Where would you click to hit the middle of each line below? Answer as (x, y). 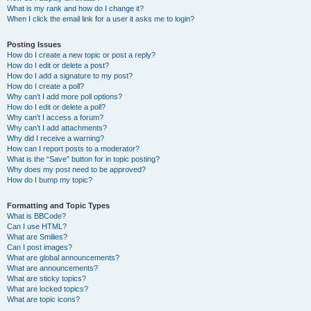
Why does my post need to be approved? (76, 169)
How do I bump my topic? (50, 180)
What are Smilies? (37, 237)
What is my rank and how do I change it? (75, 8)
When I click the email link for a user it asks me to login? (101, 19)
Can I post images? (40, 247)
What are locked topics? (48, 289)
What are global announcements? (63, 258)
